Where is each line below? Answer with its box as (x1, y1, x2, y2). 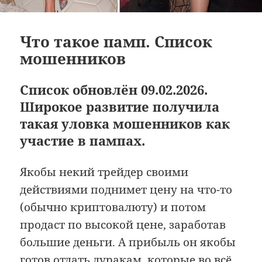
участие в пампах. (20, 132, 146, 150)
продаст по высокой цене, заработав (20, 217, 226, 233)
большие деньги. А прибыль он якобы (20, 235, 236, 250)
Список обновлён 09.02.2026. (20, 81, 208, 99)
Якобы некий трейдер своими (20, 164, 189, 180)
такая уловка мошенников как (20, 115, 230, 133)
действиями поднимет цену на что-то (20, 182, 233, 198)
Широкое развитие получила (20, 98, 220, 116)
